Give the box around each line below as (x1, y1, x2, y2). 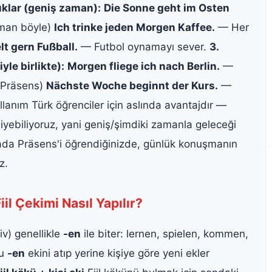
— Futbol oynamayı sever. (78, 40, 209, 53)
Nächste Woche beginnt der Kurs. (46, 79, 218, 92)
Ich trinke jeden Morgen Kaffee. (54, 21, 215, 33)
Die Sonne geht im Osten (104, 1, 229, 14)
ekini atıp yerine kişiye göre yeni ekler (25, 246, 209, 259)
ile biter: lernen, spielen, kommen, (81, 227, 248, 240)
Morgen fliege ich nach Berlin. (67, 59, 220, 72)
